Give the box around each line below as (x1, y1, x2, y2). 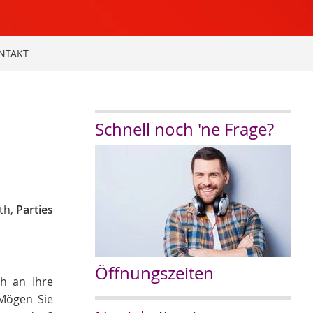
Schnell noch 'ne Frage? (95, 118, 274, 140)
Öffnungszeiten (95, 262, 214, 284)
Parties (16, 202, 53, 217)
